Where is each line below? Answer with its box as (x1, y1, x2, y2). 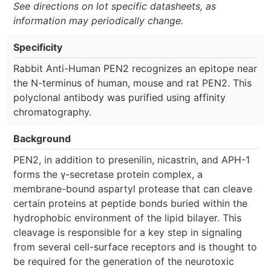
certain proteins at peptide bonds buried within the (13, 197, 247, 209)
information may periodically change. (13, 14, 183, 27)
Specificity (13, 41, 62, 53)
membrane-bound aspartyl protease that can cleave (13, 182, 252, 195)
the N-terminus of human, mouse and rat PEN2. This (13, 76, 252, 89)
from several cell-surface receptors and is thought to (13, 240, 257, 253)
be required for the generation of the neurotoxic (13, 255, 234, 267)
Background (13, 132, 71, 145)
